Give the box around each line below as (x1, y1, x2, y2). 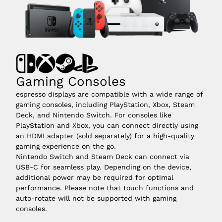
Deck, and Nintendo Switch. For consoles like (16, 111, 171, 119)
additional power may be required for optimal (16, 173, 173, 181)
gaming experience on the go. (16, 142, 116, 150)
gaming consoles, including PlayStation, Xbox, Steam (16, 100, 195, 109)
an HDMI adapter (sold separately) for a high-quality (16, 131, 194, 140)
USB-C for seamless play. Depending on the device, (16, 163, 191, 171)
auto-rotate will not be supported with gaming (16, 194, 176, 202)
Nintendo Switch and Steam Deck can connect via (16, 152, 189, 161)
